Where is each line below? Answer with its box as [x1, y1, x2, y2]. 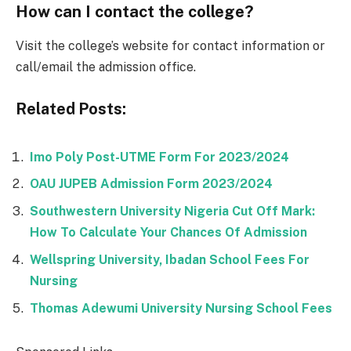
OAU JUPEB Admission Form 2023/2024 [30, 176, 273, 192]
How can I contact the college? [16, 2, 254, 21]
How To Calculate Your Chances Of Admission [30, 225, 307, 241]
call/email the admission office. [16, 60, 196, 75]
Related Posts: [16, 99, 126, 118]
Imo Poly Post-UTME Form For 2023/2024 [30, 149, 289, 165]
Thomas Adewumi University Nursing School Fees [30, 301, 332, 317]
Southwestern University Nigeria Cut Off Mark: [30, 204, 315, 219]
